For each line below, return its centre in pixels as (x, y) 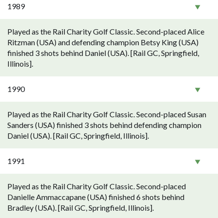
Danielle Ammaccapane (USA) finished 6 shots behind (96, 197)
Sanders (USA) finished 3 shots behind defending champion (104, 125)
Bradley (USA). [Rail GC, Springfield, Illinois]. (81, 208)
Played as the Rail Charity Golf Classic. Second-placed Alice (106, 31)
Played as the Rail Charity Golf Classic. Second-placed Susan (107, 114)
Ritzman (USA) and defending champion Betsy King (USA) (103, 42)
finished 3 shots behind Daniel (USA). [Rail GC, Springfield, (103, 53)
